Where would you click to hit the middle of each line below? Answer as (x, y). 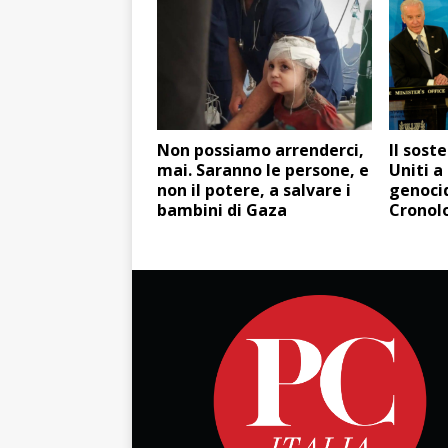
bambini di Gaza (222, 210)
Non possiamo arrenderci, (260, 150)
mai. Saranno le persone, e (263, 170)
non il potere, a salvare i (254, 190)
